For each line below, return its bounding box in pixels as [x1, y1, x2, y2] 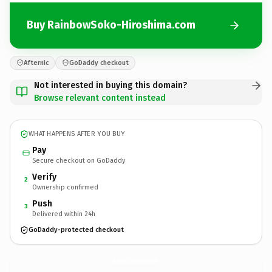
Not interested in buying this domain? [34, 80, 187, 90]
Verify [32, 171, 56, 182]
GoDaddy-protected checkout [29, 226, 124, 234]
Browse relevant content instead [34, 92, 166, 103]
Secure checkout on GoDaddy [32, 156, 125, 165]
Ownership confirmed [32, 183, 98, 191]
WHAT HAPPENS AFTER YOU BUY [29, 130, 125, 138]
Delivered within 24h [32, 209, 95, 218]
